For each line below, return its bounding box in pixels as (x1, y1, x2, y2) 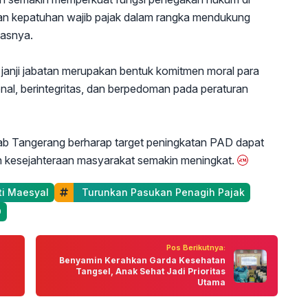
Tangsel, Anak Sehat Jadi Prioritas (76, 266, 225, 276)
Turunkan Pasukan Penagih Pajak (79, 186, 245, 198)
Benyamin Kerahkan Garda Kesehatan (59, 255, 225, 265)
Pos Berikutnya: (166, 243, 225, 252)
